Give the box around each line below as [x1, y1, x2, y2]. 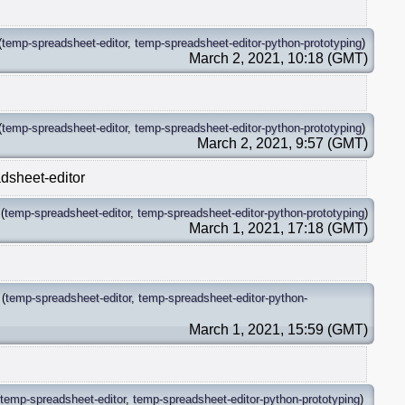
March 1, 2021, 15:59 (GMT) [189, 321, 368, 337]
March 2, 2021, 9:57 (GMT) [197, 135, 368, 151]
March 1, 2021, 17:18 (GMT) [189, 220, 368, 236]
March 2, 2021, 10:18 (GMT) [189, 50, 368, 66]
